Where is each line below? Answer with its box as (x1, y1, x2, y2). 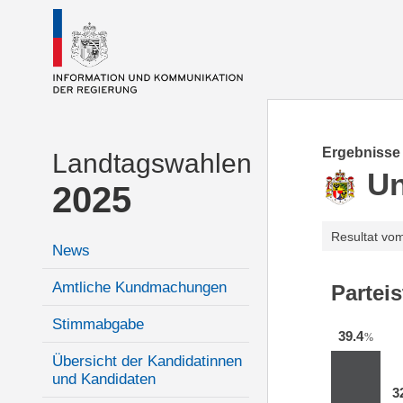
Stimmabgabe (52, 316, 144, 333)
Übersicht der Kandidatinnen (52, 353, 242, 370)
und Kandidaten (52, 371, 156, 388)
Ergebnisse (322, 145, 400, 160)
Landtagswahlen (52, 148, 252, 178)
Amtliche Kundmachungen (52, 279, 227, 296)
